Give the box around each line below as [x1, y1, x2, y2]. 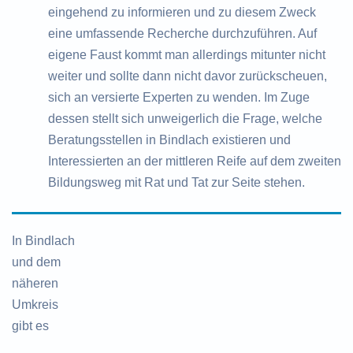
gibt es [12, 319, 49, 333]
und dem [12, 255, 61, 269]
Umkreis [12, 298, 58, 312]
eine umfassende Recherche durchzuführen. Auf [48, 27, 317, 41]
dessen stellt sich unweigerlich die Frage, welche [48, 112, 322, 126]
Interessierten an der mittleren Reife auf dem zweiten [48, 154, 341, 169]
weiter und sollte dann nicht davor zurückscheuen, [48, 69, 327, 84]
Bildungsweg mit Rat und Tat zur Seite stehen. [48, 176, 305, 190]
